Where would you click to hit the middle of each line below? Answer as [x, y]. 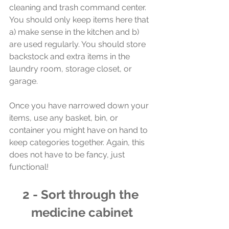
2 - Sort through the [82, 194]
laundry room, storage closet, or [72, 68]
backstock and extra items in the [71, 56]
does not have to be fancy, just [68, 154]
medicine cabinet [82, 212]
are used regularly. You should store [78, 44]
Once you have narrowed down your [80, 105]
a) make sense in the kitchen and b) [75, 32]
